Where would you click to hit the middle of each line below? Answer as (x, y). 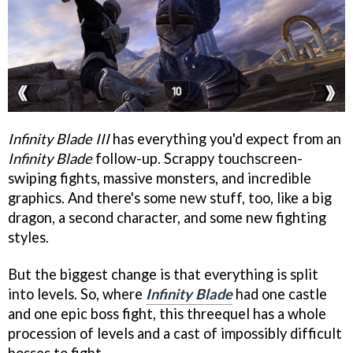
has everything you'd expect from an (225, 139)
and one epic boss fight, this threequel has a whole (167, 314)
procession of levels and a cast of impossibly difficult (175, 333)
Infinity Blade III (59, 139)
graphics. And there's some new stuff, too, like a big (170, 198)
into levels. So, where (77, 294)
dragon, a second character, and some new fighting (167, 218)
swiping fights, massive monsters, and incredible (160, 178)
